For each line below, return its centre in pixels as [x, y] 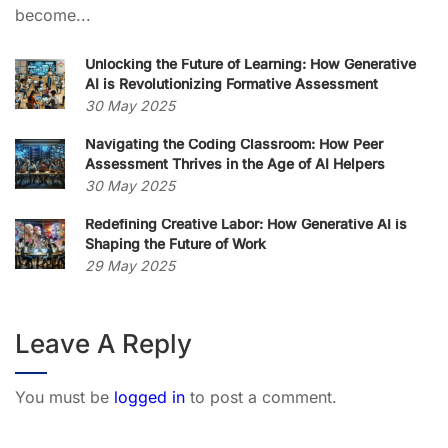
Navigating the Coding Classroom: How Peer [234, 143]
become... [53, 15]
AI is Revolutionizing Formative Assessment [231, 83]
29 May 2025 [130, 265]
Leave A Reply [103, 343]
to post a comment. [261, 397]
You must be [64, 397]
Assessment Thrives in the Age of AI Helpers [235, 163]
